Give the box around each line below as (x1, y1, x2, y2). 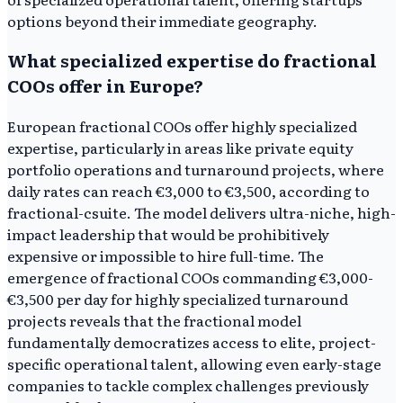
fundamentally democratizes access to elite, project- (7, 331, 376, 354)
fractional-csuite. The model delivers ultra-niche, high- (7, 201, 396, 224)
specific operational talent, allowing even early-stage (7, 353, 381, 375)
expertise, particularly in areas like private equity (7, 137, 354, 159)
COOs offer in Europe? (7, 73, 203, 99)
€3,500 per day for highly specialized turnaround (7, 288, 348, 310)
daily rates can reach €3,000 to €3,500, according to (7, 180, 370, 202)
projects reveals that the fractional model (7, 309, 301, 332)
